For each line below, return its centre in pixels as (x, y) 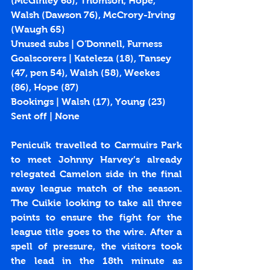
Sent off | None (45, 116)
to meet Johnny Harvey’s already (96, 160)
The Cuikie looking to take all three (96, 203)
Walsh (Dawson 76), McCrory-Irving (94, 15)
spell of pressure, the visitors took (96, 246)
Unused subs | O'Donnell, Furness (86, 44)
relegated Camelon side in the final (96, 174)
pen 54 (46, 73)
